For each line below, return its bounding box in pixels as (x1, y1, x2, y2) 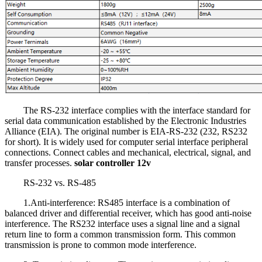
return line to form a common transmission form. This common (5, 229, 236, 239)
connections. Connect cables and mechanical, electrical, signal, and (5, 147, 251, 157)
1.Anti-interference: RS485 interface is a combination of (23, 197, 230, 208)
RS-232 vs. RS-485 (23, 177, 96, 188)
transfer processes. (5, 157, 74, 168)
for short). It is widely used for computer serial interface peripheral (5, 136, 248, 147)
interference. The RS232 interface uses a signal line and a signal (5, 218, 240, 229)
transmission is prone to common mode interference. (5, 239, 196, 250)
